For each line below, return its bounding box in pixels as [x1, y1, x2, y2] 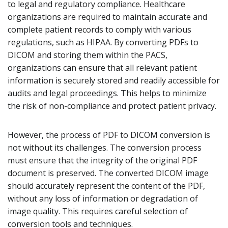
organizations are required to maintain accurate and [8, 11, 207, 22]
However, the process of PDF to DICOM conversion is [8, 129, 210, 140]
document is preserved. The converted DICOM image [8, 167, 209, 179]
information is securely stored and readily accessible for [8, 75, 220, 86]
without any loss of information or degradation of [8, 193, 198, 204]
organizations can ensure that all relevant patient [8, 62, 197, 73]
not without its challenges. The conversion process [8, 142, 202, 153]
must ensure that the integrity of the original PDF [8, 155, 197, 166]
